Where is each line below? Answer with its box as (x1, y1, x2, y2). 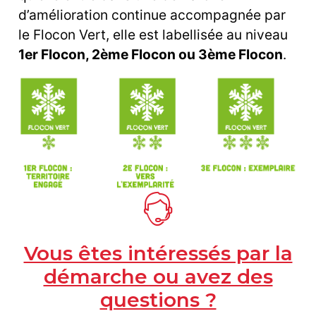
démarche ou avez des (43, 264, 273, 288)
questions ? (99, 287, 217, 312)
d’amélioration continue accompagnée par (18, 6, 286, 24)
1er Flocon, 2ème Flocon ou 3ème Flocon (18, 46, 283, 63)
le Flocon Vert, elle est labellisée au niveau (18, 26, 288, 44)
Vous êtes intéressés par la (23, 241, 293, 265)
